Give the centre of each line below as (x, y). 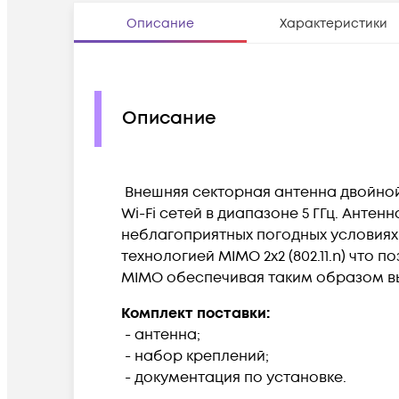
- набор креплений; (195, 356)
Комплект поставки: (195, 313)
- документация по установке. (234, 377)
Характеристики (333, 23)
